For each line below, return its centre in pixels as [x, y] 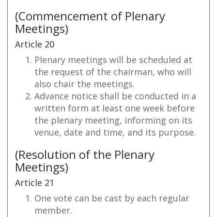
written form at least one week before [115, 108]
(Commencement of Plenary [90, 16]
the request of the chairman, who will [113, 72]
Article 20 [35, 44]
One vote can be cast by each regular [112, 198]
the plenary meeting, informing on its [113, 120]
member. [53, 210]
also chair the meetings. [85, 84]
